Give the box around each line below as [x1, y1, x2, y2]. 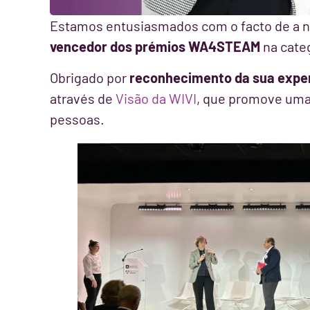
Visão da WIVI [116, 89, 197, 107]
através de [50, 89, 116, 107]
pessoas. [50, 110, 104, 127]
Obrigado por [50, 69, 129, 86]
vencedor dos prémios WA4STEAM [50, 38, 260, 55]
